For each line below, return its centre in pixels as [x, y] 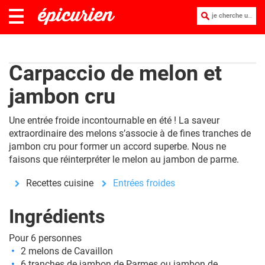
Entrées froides [144, 183]
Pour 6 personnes [45, 238]
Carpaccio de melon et [115, 73]
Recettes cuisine [60, 183]
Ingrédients [57, 216]
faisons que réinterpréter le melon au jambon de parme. [124, 159]
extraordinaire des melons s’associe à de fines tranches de [130, 133]
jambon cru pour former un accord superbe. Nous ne [117, 146]
